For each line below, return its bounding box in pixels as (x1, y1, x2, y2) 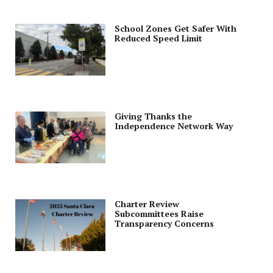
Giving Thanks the (115, 110, 192, 122)
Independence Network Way (115, 120, 233, 132)
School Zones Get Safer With (115, 23, 236, 35)
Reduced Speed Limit (115, 32, 202, 44)
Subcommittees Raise (115, 208, 204, 220)
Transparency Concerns (115, 218, 214, 230)
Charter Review (115, 198, 179, 210)
